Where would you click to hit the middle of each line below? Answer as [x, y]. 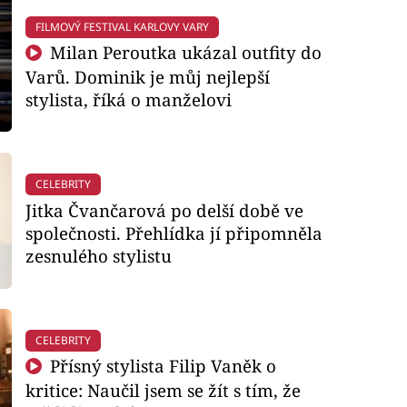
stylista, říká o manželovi [128, 100]
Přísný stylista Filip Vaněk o [161, 366]
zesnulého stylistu [98, 255]
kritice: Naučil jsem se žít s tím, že [163, 391]
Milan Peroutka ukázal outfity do [184, 53]
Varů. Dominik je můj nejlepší [147, 77]
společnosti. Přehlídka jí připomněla [174, 233]
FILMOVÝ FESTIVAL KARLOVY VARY [122, 26]
